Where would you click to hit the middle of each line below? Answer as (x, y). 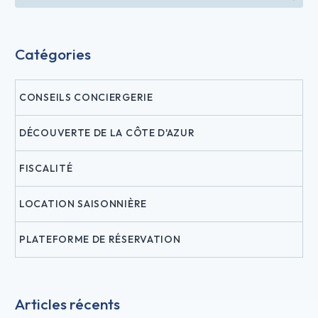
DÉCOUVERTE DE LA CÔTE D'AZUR (107, 133)
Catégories (53, 54)
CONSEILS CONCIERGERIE (86, 98)
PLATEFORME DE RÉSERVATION (100, 240)
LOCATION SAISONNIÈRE (83, 204)
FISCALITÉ (46, 169)
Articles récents (67, 304)
